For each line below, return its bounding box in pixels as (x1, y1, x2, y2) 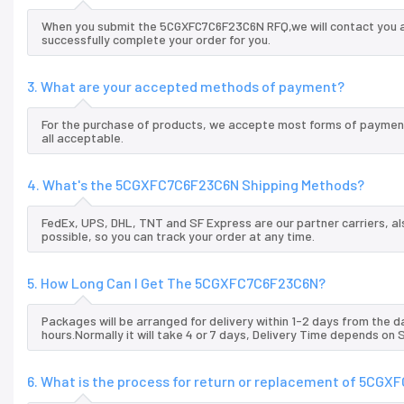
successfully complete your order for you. (41, 32, 271, 48)
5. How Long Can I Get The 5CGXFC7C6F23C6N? (27, 274, 326, 292)
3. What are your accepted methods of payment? (27, 78, 344, 96)
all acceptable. (41, 130, 124, 146)
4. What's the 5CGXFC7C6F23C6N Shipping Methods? (27, 176, 364, 194)
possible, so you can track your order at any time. (41, 228, 315, 244)
